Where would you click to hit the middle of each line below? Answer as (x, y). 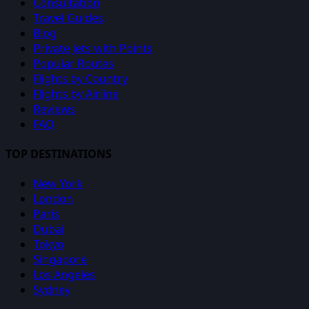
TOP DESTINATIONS (59, 154)
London (53, 199)
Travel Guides (68, 18)
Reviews (54, 109)
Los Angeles (64, 275)
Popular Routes (73, 63)
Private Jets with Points (93, 48)
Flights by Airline (76, 93)
